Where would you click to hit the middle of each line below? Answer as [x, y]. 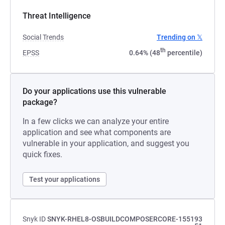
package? [40, 102]
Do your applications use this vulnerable [94, 91]
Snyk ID [34, 219]
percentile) [184, 53]
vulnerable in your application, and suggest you [106, 143]
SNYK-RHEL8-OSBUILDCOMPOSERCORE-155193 [125, 219]
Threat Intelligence [57, 16]
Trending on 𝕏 [180, 37]
